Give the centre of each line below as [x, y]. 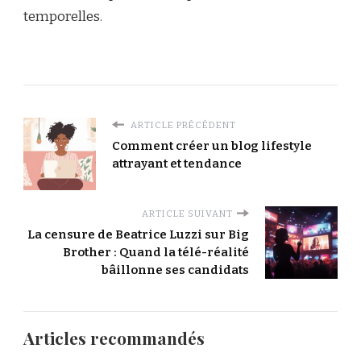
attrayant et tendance [177, 163]
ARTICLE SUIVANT [187, 213]
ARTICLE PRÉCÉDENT [182, 124]
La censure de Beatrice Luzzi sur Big [138, 234]
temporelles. [63, 16]
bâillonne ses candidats [175, 270]
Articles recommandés [114, 338]
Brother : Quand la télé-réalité [156, 252]
